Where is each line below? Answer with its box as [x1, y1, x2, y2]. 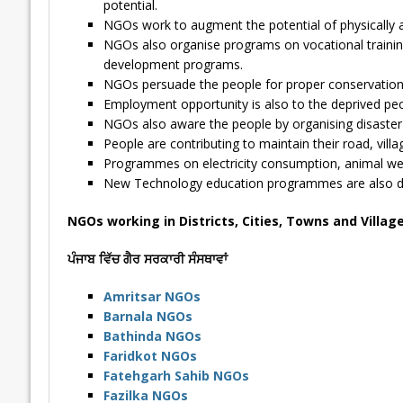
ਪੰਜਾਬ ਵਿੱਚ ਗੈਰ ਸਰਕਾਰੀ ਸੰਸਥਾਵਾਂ [67, 250, 228, 268]
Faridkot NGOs [103, 347, 197, 365]
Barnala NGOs [103, 308, 193, 326]
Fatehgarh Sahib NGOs [103, 367, 249, 385]
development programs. [103, 56, 243, 74]
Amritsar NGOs [103, 288, 201, 306]
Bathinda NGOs [103, 327, 201, 345]
